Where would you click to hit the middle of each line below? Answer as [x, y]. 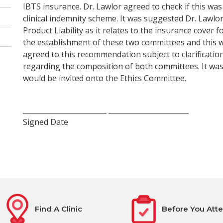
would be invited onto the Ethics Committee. [105, 78]
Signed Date [46, 122]
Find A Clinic [59, 209]
